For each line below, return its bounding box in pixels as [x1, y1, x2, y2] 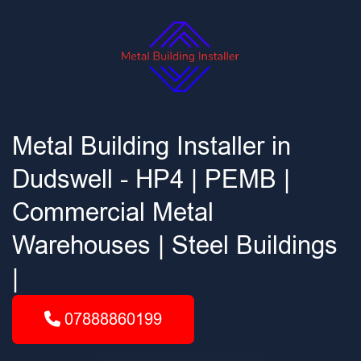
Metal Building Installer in [12, 132, 291, 160]
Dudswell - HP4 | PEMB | [12, 165, 290, 193]
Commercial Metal [12, 198, 214, 226]
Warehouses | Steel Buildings [12, 231, 338, 259]
